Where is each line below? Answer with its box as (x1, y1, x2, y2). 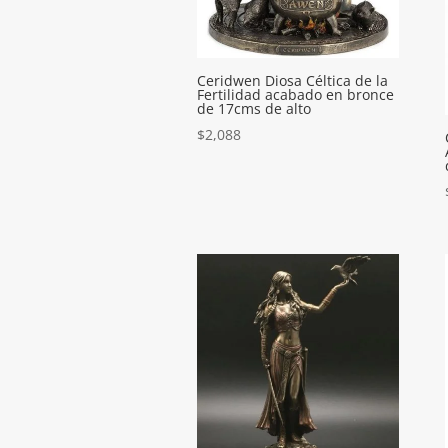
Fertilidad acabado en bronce (197, 85, 394, 105)
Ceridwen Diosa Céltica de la (197, 71, 388, 91)
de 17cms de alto (197, 99, 311, 119)
